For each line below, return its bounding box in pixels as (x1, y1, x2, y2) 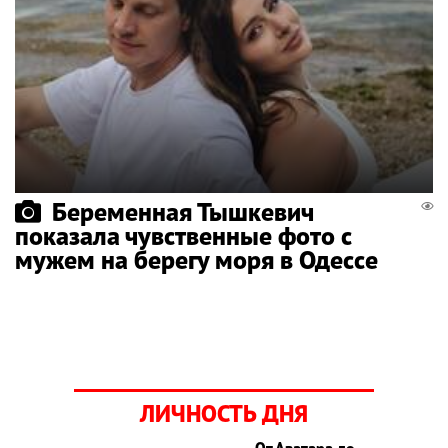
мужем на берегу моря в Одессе (15, 242, 378, 276)
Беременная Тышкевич (52, 194, 314, 228)
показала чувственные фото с (15, 218, 352, 252)
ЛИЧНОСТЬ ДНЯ (140, 397, 308, 429)
